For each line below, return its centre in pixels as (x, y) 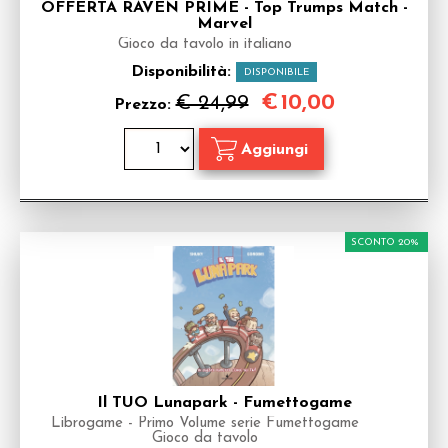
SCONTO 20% (385, 242)
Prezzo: (144, 105)
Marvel (224, 24)
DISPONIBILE (276, 72)
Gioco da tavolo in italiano (205, 44)
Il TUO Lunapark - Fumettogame (224, 403)
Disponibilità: (183, 72)
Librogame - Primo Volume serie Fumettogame (205, 423)
